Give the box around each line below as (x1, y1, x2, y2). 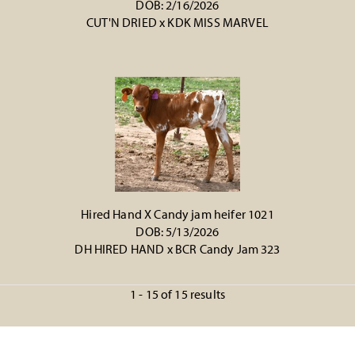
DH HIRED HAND (74, 241, 165, 257)
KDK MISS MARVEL (167, 14, 269, 30)
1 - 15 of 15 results (129, 286, 226, 302)
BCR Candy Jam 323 (174, 241, 281, 257)
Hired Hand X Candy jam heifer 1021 (81, 206, 274, 222)
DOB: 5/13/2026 (136, 223, 219, 239)
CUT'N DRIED (86, 14, 157, 30)
